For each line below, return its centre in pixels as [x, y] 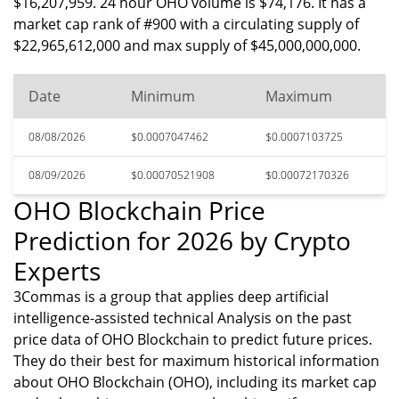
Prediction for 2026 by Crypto [182, 240]
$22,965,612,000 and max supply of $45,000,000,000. [187, 45]
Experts [57, 271]
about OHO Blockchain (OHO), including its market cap [195, 382]
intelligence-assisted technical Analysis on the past [183, 318]
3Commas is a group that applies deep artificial [171, 297]
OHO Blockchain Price [139, 210]
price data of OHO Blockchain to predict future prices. [193, 339]
